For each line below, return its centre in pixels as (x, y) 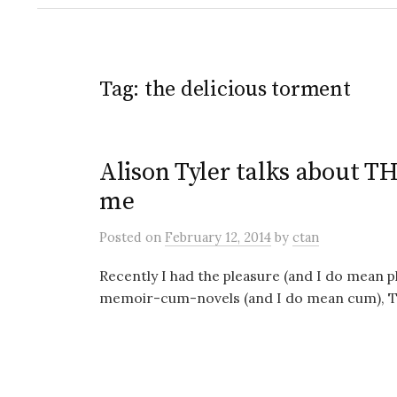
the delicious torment (247, 90)
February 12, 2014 (218, 237)
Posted (122, 237)
